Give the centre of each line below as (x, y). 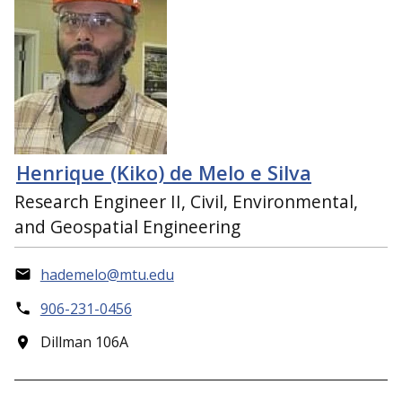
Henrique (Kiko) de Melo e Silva (164, 173)
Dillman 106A (84, 342)
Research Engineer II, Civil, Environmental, (186, 202)
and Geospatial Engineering (127, 227)
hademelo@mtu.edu (107, 274)
